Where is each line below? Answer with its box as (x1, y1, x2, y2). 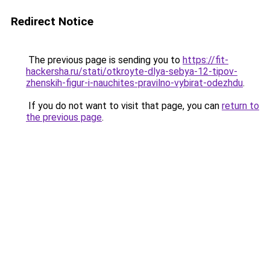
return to (222, 100, 259, 111)
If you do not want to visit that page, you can (26, 100, 222, 111)
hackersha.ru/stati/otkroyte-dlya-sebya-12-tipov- (26, 66, 237, 77)
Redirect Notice (11, 14, 93, 28)
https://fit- (183, 54, 228, 66)
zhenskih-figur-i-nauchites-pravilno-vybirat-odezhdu (26, 77, 243, 89)
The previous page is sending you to (26, 54, 183, 66)
